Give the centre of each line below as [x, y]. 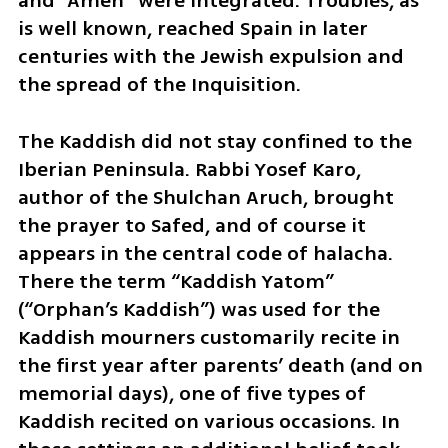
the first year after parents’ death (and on [220, 366]
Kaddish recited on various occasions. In [208, 422]
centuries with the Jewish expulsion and [210, 57]
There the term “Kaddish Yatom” [175, 282]
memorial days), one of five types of [191, 394]
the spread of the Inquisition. [159, 85]
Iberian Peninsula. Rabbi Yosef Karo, [189, 170]
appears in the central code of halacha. [205, 254]
